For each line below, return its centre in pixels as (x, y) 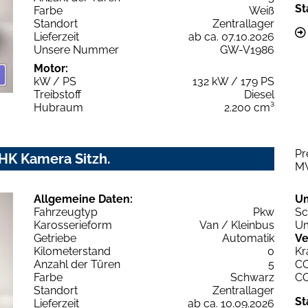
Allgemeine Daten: (83, 199)
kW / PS (55, 81)
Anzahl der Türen (77, 264)
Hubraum (58, 107)
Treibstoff (57, 94)
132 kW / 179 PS (233, 81)
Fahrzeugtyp (66, 212)
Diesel (259, 94)
